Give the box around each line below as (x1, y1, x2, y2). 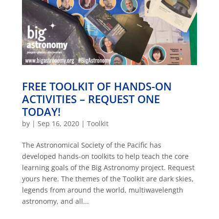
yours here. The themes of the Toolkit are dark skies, (22, 174, 194, 183)
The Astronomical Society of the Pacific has (22, 140, 161, 150)
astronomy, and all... (22, 196, 89, 206)
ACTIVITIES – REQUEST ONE (22, 91, 160, 106)
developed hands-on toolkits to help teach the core (22, 151, 189, 161)
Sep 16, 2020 (37, 118, 79, 128)
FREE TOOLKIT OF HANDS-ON (22, 78, 172, 93)
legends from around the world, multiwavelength (22, 185, 183, 195)
